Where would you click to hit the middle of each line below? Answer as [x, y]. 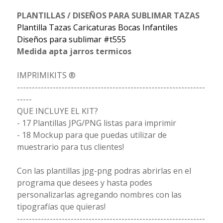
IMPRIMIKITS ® [46, 75]
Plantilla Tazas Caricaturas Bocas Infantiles [97, 27]
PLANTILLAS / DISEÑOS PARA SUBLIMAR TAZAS [108, 15]
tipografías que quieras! [61, 206]
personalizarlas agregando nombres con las [99, 194]
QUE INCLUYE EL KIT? [57, 111]
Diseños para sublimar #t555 [71, 39]
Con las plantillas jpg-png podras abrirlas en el [104, 170]
